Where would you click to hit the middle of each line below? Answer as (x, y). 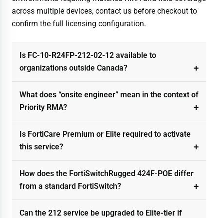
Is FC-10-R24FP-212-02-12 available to (88, 55)
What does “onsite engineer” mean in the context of (109, 94)
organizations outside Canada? (73, 68)
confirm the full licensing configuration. (79, 23)
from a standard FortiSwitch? (70, 186)
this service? (41, 146)
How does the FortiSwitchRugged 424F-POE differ (107, 173)
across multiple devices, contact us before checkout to (104, 11)
